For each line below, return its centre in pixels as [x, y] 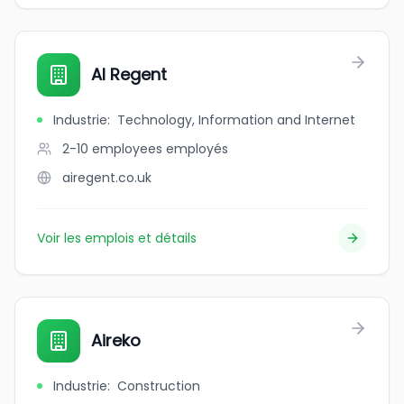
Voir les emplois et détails [117, 238]
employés [197, 149]
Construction [159, 386]
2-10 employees [112, 149]
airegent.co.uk [107, 178]
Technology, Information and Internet [236, 120]
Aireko [116, 340]
